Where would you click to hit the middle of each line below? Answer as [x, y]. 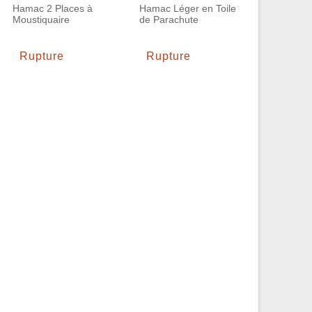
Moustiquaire [41, 19]
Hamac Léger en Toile [188, 8]
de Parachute [169, 19]
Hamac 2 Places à [53, 8]
